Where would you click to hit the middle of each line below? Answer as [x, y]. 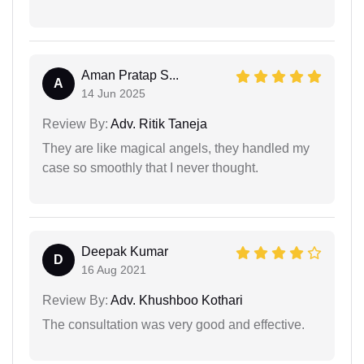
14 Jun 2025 [113, 93]
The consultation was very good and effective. [173, 324]
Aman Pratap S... [130, 75]
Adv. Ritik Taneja [158, 123]
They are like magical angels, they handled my [176, 148]
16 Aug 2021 [114, 269]
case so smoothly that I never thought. [150, 167]
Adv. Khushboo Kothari [175, 300]
